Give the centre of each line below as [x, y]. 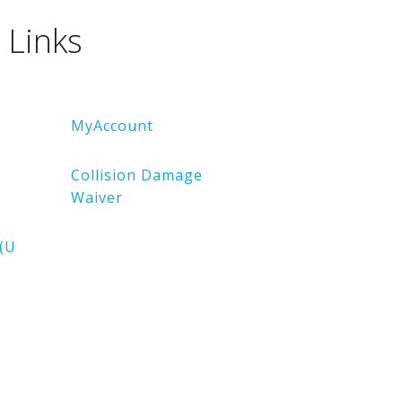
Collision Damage [137, 175]
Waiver [97, 198]
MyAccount [113, 126]
